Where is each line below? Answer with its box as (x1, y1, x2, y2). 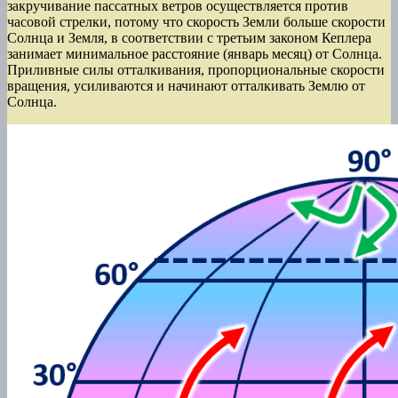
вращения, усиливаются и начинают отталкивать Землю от (7, 78, 365, 94)
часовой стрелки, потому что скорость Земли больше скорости (7, 14, 386, 30)
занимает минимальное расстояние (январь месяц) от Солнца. (7, 46, 382, 62)
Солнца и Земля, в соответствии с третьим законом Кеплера (7, 30, 371, 46)
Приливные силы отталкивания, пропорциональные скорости (7, 62, 385, 78)
